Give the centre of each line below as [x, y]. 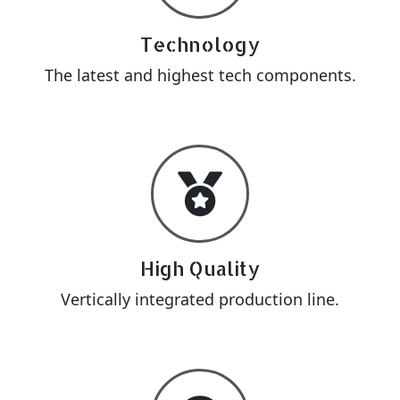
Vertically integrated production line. [200, 299]
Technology [200, 44]
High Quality [200, 268]
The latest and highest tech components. [200, 75]
